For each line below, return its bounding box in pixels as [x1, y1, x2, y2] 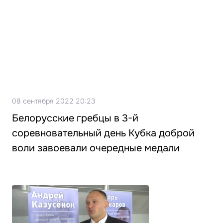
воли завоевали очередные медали [12, 142, 180, 155]
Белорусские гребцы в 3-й [12, 112, 138, 125]
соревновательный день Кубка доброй [12, 127, 195, 140]
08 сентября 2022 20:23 [12, 97, 95, 106]
